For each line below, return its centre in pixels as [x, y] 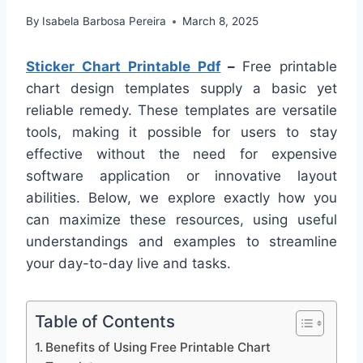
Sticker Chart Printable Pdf [124, 67]
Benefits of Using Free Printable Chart [158, 348]
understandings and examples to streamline [181, 242]
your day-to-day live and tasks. [128, 264]
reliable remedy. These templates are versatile [181, 111]
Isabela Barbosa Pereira [105, 21]
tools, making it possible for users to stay [181, 132]
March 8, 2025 [221, 21]
